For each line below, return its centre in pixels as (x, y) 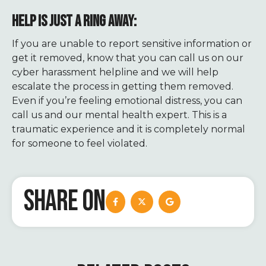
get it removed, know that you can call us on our (128, 58)
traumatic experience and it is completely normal (129, 129)
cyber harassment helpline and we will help (115, 72)
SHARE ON (64, 201)
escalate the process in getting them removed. (123, 86)
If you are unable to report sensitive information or (132, 43)
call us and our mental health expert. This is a (119, 115)
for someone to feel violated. (80, 143)
